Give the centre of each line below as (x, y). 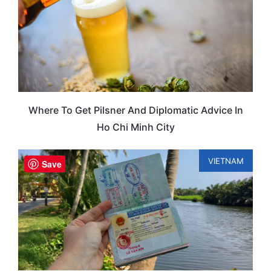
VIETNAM (226, 161)
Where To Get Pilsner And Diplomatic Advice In (135, 110)
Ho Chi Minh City (135, 127)
